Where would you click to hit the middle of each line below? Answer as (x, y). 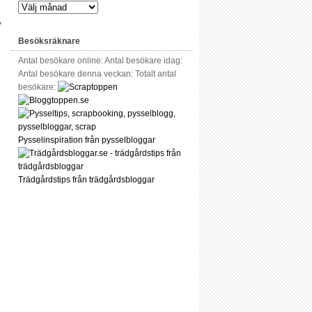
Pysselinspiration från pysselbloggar (87, 140)
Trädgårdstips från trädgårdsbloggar (86, 180)
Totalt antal (156, 74)
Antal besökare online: (61, 61)
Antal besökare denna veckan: (77, 74)
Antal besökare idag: (143, 61)
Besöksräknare (49, 41)
